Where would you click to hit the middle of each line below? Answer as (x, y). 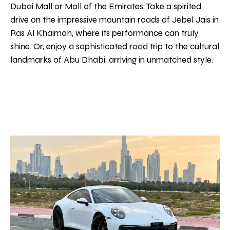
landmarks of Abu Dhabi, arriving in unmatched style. (112, 60)
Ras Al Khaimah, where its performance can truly (104, 33)
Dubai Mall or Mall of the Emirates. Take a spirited (106, 7)
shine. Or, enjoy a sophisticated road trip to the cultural (115, 47)
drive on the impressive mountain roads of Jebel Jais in (114, 20)
